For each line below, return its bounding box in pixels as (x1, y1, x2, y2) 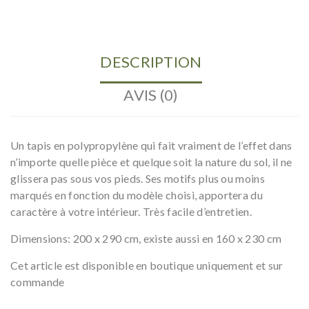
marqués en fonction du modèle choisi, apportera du (10, 188, 263, 201)
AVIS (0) (123, 85, 179, 104)
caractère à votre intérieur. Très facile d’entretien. (10, 204, 252, 218)
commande (10, 275, 65, 288)
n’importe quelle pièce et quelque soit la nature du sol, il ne (10, 154, 292, 168)
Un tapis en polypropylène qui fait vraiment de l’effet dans (10, 138, 292, 152)
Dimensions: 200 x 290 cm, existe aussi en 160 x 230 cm (10, 231, 282, 245)
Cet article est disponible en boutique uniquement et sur (10, 258, 283, 272)
